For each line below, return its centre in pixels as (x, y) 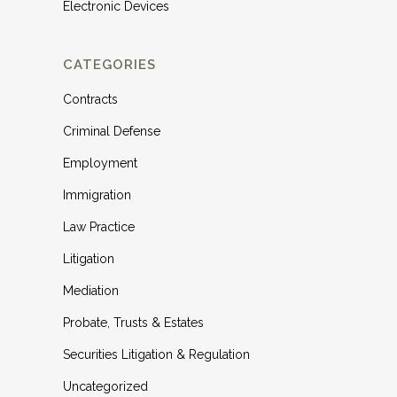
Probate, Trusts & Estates (133, 323)
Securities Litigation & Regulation (156, 354)
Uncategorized (105, 386)
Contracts (90, 99)
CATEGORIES (109, 65)
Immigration (97, 195)
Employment (100, 163)
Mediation (91, 291)
